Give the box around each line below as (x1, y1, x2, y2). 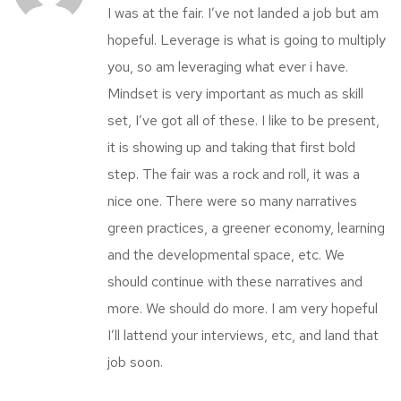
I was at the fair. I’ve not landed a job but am (107, 3, 379, 22)
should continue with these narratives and (107, 271, 363, 291)
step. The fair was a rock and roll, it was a (107, 164, 360, 183)
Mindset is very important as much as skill (107, 83, 363, 103)
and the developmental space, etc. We (107, 244, 345, 264)
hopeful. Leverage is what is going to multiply (107, 30, 386, 49)
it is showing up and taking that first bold (107, 137, 355, 157)
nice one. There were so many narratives (107, 191, 357, 210)
